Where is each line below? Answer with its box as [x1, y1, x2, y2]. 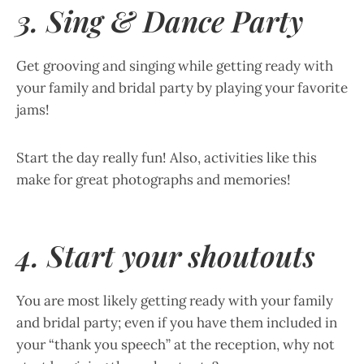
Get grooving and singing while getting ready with [16, 57, 333, 75]
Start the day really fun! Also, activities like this [16, 149, 317, 167]
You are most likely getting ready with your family [16, 292, 333, 310]
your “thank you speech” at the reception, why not [16, 336, 335, 353]
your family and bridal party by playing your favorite [16, 79, 348, 97]
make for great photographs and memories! [16, 171, 291, 188]
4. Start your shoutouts [16, 236, 315, 275]
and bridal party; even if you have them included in [16, 314, 337, 331]
